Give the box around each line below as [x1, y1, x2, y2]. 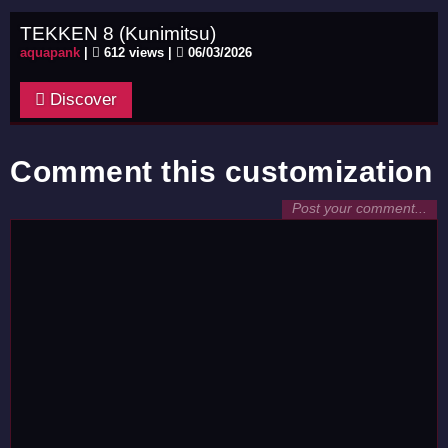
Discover [45, 90, 117, 109]
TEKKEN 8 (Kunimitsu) [20, 22, 216, 44]
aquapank [20, 45, 80, 60]
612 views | [100, 45, 176, 60]
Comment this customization [10, 155, 432, 188]
